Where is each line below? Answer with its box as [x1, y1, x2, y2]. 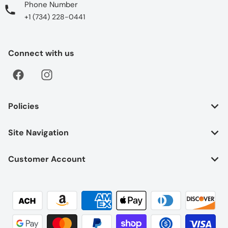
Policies [8, 101, 39, 111]
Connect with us [8, 48, 74, 59]
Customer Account [8, 154, 85, 164]
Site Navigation [8, 127, 69, 138]
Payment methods [8, 189, 68, 198]
